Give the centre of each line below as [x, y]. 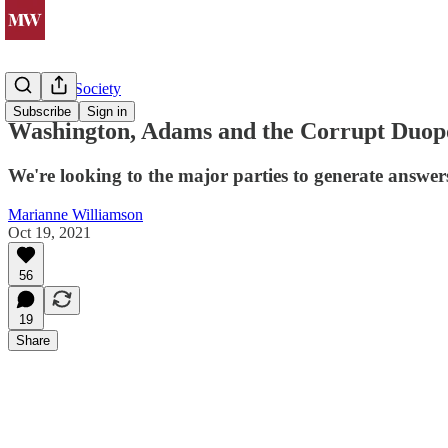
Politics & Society [64, 88]
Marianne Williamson [75, 214]
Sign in [107, 111]
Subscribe [42, 111]
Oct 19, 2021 [49, 232]
